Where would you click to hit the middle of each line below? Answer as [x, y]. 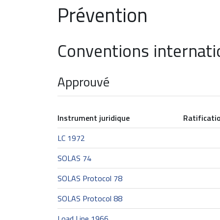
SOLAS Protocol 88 [90, 198]
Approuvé [83, 82]
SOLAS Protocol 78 [90, 178]
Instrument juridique [94, 118]
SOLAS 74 [74, 158]
